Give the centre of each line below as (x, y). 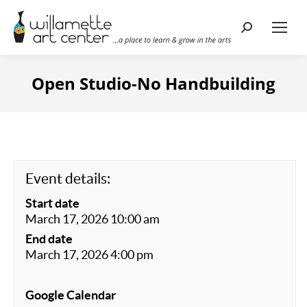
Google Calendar (71, 295)
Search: (261, 31)
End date (49, 239)
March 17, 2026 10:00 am (93, 219)
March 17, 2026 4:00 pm (89, 255)
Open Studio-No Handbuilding (153, 83)
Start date (52, 203)
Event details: (68, 179)
